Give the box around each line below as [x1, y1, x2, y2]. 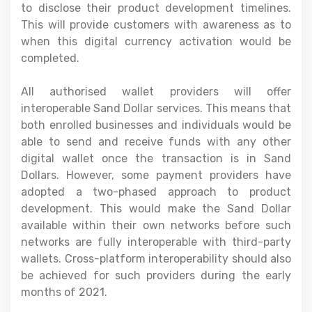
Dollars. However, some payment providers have [21, 168, 291, 182]
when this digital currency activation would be [21, 34, 291, 48]
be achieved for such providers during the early [21, 268, 291, 282]
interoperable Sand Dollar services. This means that [21, 101, 291, 115]
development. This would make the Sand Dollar [21, 201, 291, 215]
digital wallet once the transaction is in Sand [21, 151, 291, 165]
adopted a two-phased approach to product [21, 185, 291, 198]
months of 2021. [21, 285, 107, 299]
